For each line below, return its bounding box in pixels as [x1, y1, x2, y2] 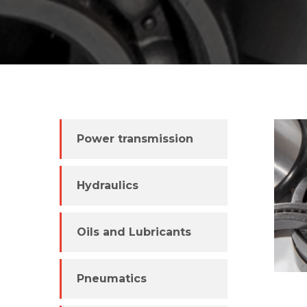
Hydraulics [77, 179, 138, 193]
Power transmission [77, 132, 193, 146]
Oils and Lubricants [77, 225, 191, 239]
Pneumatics [77, 272, 147, 286]
